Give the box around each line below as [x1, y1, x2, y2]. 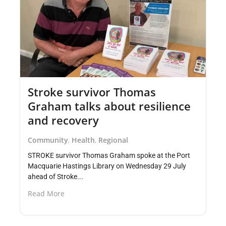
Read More [28, 188, 65, 198]
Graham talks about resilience [28, 98, 191, 114]
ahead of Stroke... [28, 172, 83, 181]
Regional [98, 135, 128, 145]
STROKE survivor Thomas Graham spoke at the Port [28, 151, 190, 159]
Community [28, 135, 68, 145]
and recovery [28, 112, 99, 128]
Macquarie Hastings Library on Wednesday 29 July [28, 161, 186, 170]
